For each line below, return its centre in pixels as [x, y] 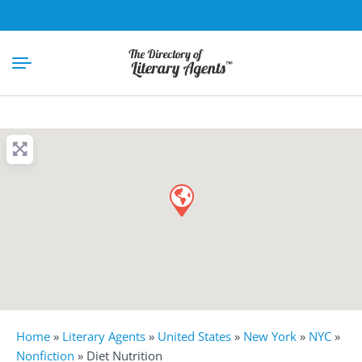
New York [270, 336]
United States [194, 336]
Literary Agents [104, 336]
